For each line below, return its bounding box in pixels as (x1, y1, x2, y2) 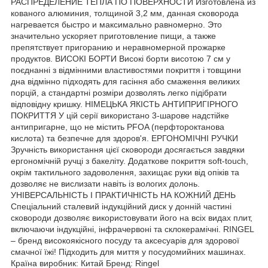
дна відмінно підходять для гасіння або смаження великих (11, 76, 240, 86)
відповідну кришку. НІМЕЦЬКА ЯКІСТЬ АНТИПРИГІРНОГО (11, 99, 238, 109)
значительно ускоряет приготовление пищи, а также (11, 31, 216, 41)
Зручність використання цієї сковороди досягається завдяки (11, 144, 245, 154)
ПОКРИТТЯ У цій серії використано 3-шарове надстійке (11, 110, 229, 120)
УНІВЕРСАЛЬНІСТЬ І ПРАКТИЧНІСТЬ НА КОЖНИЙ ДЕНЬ (11, 190, 236, 200)
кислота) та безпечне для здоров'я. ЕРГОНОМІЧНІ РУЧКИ (11, 133, 238, 143)
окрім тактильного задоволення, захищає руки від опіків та (11, 167, 239, 177)
